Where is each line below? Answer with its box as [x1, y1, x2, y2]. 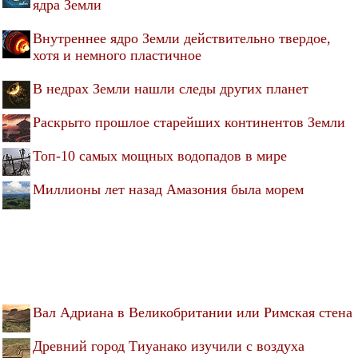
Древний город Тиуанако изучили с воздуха [33, 337, 304, 354]
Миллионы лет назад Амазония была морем [33, 181, 304, 197]
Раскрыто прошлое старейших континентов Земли [33, 113, 345, 130]
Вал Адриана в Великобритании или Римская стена [33, 304, 352, 320]
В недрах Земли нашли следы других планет [33, 80, 308, 97]
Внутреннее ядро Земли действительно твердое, [33, 30, 331, 46]
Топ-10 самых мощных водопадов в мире [33, 147, 287, 164]
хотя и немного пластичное [33, 46, 201, 63]
